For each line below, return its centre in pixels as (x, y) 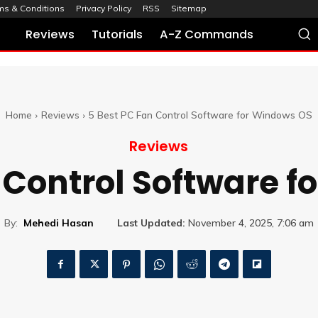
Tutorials (117, 34)
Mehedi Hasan (58, 223)
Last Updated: (151, 223)
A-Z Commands (207, 34)
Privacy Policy (104, 9)
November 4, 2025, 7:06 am (251, 223)
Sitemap (189, 9)
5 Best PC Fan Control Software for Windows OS (200, 115)
